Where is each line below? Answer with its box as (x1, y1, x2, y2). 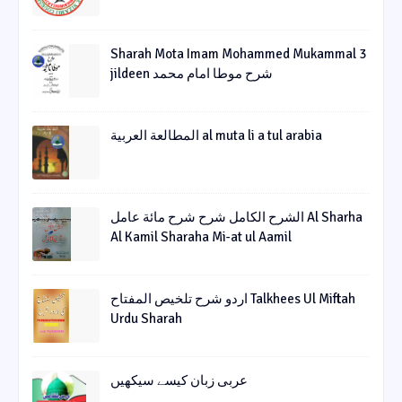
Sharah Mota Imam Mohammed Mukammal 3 (110, 46, 366, 63)
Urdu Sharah (110, 310, 182, 328)
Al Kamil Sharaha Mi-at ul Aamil (110, 229, 292, 246)
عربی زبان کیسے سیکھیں (110, 372, 248, 389)
